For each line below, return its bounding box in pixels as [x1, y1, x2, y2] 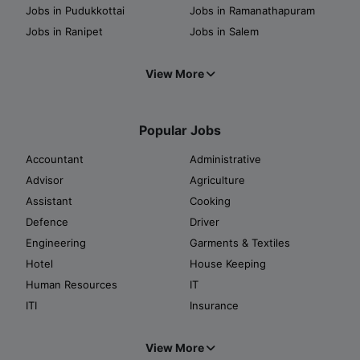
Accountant [26, 152, 84, 166]
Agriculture [190, 173, 245, 186]
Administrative [190, 152, 261, 166]
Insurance [190, 298, 239, 312]
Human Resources [26, 277, 117, 291]
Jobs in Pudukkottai [26, 3, 125, 17]
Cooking [190, 194, 231, 207]
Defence [26, 215, 68, 228]
